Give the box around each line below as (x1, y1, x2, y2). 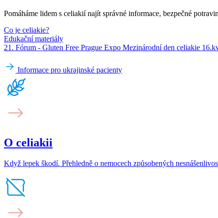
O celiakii (4, 136, 53, 149)
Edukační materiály (4, 34, 63, 43)
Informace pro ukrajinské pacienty (18, 65, 122, 74)
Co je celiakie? (4, 25, 49, 34)
